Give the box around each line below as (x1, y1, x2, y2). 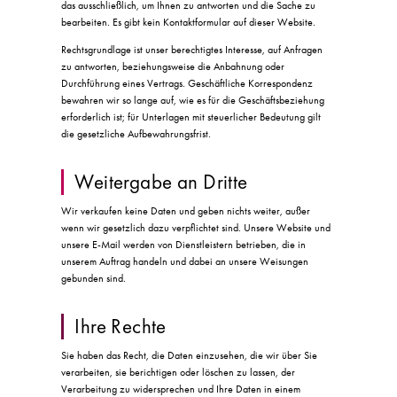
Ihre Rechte (74, 313, 167, 339)
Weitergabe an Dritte (74, 168, 248, 195)
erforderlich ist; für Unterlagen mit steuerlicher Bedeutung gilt (61, 109, 322, 124)
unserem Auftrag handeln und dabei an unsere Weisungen (61, 253, 309, 269)
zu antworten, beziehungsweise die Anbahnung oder (61, 58, 285, 74)
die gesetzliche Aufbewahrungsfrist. (61, 126, 212, 141)
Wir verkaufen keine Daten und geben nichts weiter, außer (61, 203, 311, 218)
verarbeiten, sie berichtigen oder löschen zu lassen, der (61, 364, 296, 379)
